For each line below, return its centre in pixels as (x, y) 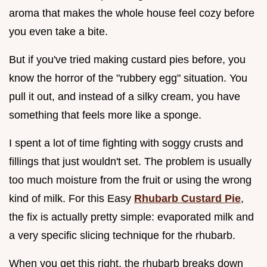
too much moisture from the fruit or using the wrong (130, 180)
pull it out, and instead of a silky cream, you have (125, 96)
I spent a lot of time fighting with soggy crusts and (126, 143)
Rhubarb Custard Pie (187, 198)
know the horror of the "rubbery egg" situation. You (128, 78)
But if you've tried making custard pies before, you (127, 59)
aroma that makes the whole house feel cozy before (132, 13)
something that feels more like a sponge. (105, 115)
